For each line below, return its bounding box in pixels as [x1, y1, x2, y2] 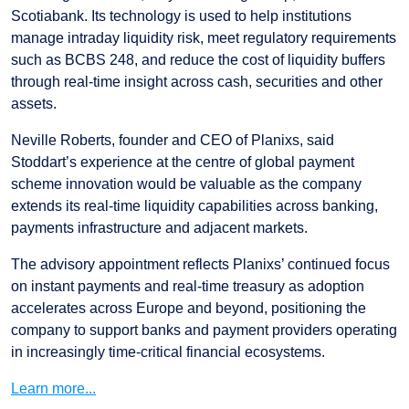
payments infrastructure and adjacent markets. [11, 219, 308, 236]
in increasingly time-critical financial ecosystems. [11, 343, 325, 360]
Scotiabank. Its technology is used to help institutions [11, 7, 351, 24]
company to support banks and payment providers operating [11, 321, 397, 338]
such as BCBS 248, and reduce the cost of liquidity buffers [11, 51, 385, 68]
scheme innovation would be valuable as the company [11, 175, 362, 192]
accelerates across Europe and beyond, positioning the [11, 299, 366, 316]
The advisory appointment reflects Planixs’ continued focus [11, 256, 390, 272]
